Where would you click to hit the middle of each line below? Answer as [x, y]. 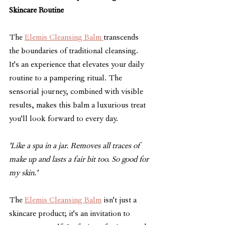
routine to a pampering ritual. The [67, 79]
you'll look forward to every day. [64, 119]
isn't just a [120, 201]
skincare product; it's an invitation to [71, 214]
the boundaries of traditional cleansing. [75, 51]
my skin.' [23, 174]
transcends [122, 38]
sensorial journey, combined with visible [77, 92]
